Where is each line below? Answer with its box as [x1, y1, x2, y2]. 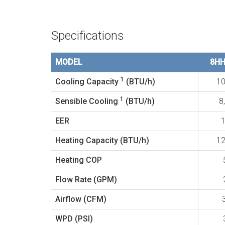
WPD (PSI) [55, 214, 93, 223]
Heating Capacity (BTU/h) [55, 136, 149, 145]
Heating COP [55, 155, 102, 165]
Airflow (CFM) [55, 194, 106, 204]
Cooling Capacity [55, 77, 121, 86]
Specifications [51, 29, 124, 43]
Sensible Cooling [55, 96, 120, 106]
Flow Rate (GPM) [55, 175, 117, 184]
